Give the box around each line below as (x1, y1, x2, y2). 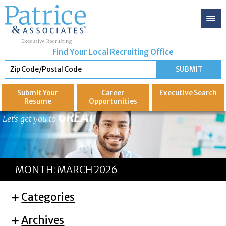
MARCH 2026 (57, 163, 118, 176)
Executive (159, 89, 193, 98)
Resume (24, 97, 51, 106)
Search (193, 89, 217, 98)
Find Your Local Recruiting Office (52, 47, 174, 58)
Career (101, 89, 125, 98)
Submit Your (17, 89, 59, 98)
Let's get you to (3, 114, 58, 124)
